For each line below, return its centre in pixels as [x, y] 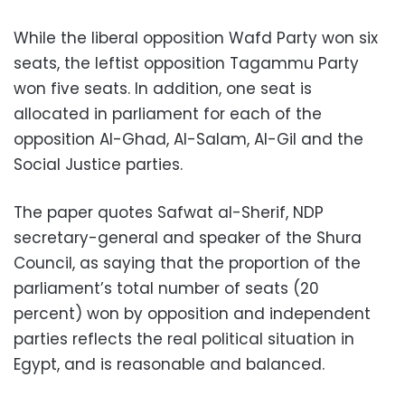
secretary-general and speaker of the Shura [188, 238]
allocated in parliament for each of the [168, 114]
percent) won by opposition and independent [192, 314]
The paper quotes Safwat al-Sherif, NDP [169, 212]
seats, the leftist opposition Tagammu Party [186, 63]
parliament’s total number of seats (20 [166, 288]
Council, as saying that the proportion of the [187, 263]
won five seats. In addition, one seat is [163, 89]
